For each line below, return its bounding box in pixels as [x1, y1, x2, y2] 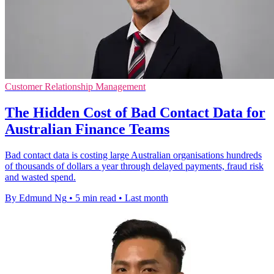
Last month [125, 193, 168, 204]
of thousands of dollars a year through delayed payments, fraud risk [5, 161, 264, 172]
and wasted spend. [5, 172, 76, 183]
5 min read [75, 193, 116, 204]
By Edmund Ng [5, 193, 67, 204]
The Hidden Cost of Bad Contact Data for [5, 105, 265, 121]
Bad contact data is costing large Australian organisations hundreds [5, 150, 262, 161]
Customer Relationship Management [5, 81, 146, 92]
